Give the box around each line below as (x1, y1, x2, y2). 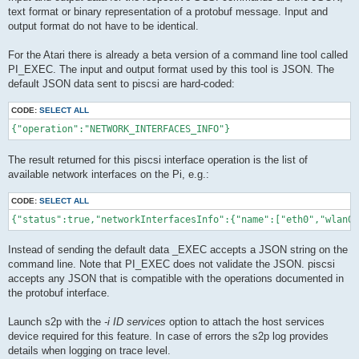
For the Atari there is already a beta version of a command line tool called (8, 49, 348, 62)
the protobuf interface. (8, 287, 110, 300)
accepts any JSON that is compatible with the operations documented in (8, 272, 344, 285)
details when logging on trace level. (8, 345, 171, 357)
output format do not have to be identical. (8, 20, 199, 33)
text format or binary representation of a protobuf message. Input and (8, 6, 328, 18)
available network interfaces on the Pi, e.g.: (8, 167, 209, 180)
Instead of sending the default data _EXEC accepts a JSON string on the (8, 244, 348, 256)
